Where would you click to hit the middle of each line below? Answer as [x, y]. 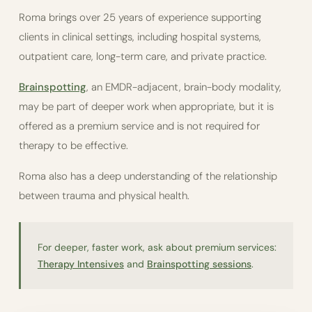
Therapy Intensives [80, 264]
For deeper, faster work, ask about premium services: [157, 247]
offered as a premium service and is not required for [139, 126]
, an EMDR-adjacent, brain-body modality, [184, 87]
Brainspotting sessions [199, 264]
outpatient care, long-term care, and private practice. [142, 56]
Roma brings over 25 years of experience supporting [140, 17]
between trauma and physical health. [104, 196]
